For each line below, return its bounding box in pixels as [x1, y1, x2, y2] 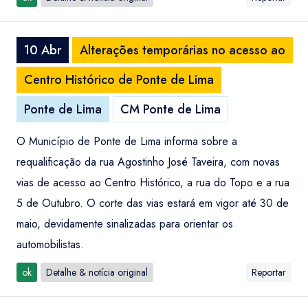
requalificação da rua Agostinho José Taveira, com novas [16, 154, 280, 170]
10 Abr [24, 41, 61, 59]
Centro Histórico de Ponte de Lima [24, 71, 214, 89]
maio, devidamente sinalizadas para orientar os [16, 216, 233, 232]
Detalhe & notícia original [46, 265, 148, 279]
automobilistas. [16, 236, 84, 252]
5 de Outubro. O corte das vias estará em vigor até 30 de [16, 195, 289, 211]
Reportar [252, 265, 286, 279]
